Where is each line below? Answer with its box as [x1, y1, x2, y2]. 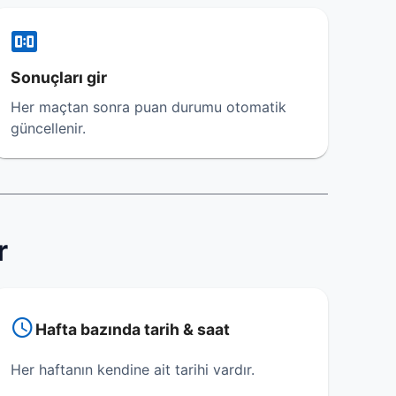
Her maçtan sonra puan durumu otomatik [11, 98, 287, 116]
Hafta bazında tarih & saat [35, 320, 231, 339]
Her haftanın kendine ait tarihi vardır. [11, 361, 255, 378]
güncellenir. [11, 119, 87, 137]
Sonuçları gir [11, 68, 108, 87]
